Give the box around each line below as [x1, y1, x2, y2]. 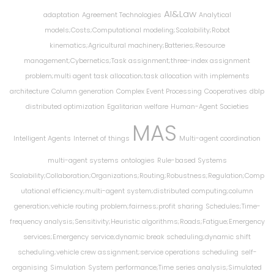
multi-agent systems [47, 155, 119, 165]
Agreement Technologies [81, 10, 161, 20]
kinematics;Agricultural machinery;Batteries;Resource [49, 40, 225, 50]
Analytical [198, 10, 231, 20]
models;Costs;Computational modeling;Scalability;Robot [44, 25, 230, 35]
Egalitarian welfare [106, 102, 168, 111]
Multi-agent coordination [179, 133, 261, 143]
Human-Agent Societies [170, 102, 249, 111]
